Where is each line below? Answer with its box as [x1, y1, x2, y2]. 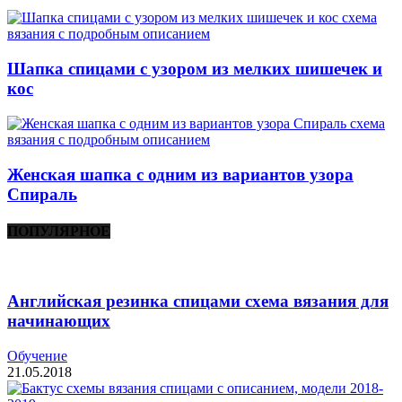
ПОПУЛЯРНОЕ [7, 223, 110, 239]
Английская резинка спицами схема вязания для [7, 291, 389, 310]
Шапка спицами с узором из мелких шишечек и [7, 59, 382, 79]
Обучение [7, 347, 67, 363]
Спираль [7, 184, 77, 204]
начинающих [7, 310, 110, 330]
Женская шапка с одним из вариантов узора [7, 164, 354, 184]
